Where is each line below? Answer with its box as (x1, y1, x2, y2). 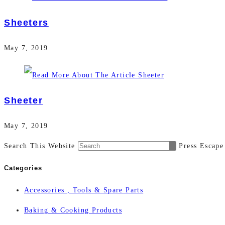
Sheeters (4, 18, 49, 28)
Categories (4, 164, 42, 172)
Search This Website (4, 142, 78, 150)
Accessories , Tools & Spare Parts (24, 186, 144, 194)
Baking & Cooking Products (24, 206, 122, 214)
